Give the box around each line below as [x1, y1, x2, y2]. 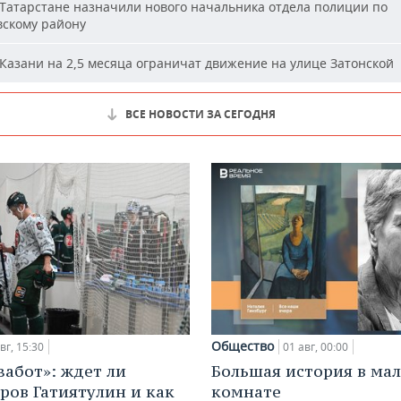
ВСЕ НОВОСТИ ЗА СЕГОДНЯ [125, 107, 276, 122]
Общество [211, 337, 274, 354]
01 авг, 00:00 [283, 338, 348, 354]
